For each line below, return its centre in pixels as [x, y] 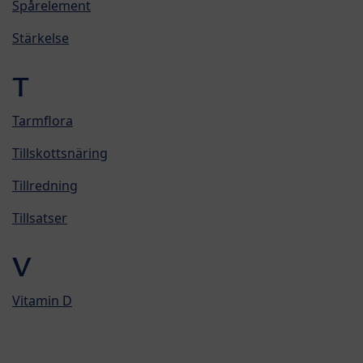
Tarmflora [43, 120]
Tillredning [45, 185]
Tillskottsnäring [60, 153]
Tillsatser [40, 218]
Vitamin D [42, 300]
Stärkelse [41, 38]
